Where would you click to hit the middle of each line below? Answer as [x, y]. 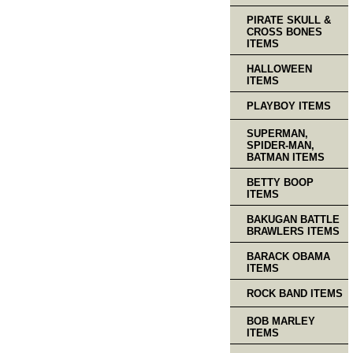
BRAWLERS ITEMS [293, 231]
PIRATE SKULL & [289, 20]
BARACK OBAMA [288, 256]
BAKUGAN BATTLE [293, 219]
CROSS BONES [284, 32]
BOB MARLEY [281, 321]
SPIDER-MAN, [281, 145]
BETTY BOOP [280, 182]
